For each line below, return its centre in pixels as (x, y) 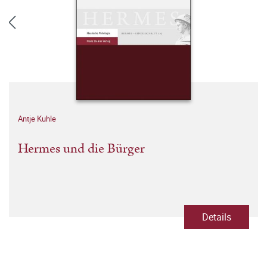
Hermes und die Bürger (81, 149)
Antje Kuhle (37, 119)
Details (217, 217)
